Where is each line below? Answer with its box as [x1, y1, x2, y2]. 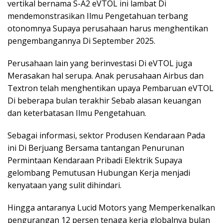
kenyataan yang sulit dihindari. [7, 180, 121, 191]
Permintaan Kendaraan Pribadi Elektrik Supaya [7, 155, 182, 166]
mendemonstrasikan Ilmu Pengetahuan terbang [7, 10, 188, 21]
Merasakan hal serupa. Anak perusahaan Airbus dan [7, 70, 204, 81]
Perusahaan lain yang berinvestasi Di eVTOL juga [7, 58, 192, 69]
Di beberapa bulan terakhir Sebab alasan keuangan [7, 95, 201, 106]
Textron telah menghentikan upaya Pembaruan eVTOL [7, 83, 214, 94]
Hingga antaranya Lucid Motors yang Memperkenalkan [7, 202, 215, 213]
